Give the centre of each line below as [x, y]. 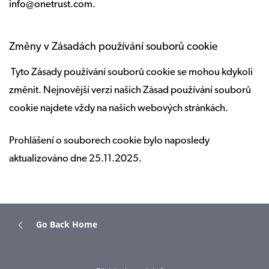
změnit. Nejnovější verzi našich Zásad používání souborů [130, 90]
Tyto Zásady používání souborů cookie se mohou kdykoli [131, 72]
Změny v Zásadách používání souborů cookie [113, 47]
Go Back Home [67, 224]
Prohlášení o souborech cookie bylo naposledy [109, 141]
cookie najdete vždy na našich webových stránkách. [119, 108]
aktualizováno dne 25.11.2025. [75, 159]
